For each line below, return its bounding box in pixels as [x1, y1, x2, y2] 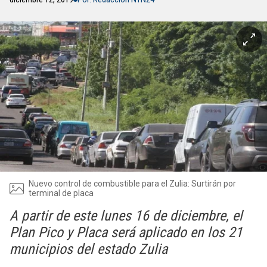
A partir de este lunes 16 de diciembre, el [10, 207, 243, 224]
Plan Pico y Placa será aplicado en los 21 [10, 224, 243, 241]
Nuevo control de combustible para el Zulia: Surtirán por [29, 179, 236, 188]
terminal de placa [29, 188, 94, 198]
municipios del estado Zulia [10, 241, 167, 257]
